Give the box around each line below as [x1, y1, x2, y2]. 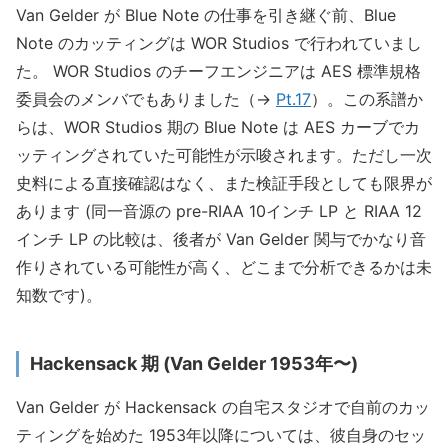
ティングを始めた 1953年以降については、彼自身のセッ [16, 424, 426, 445]
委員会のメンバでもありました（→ [16, 89, 276, 110]
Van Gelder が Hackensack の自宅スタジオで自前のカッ [16, 396, 430, 417]
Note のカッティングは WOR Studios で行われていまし [16, 33, 422, 54]
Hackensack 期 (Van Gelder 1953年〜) [29, 352, 358, 374]
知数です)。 [16, 285, 102, 306]
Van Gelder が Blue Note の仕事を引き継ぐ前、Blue [16, 5, 396, 26]
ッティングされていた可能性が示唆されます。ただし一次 [16, 145, 432, 166]
